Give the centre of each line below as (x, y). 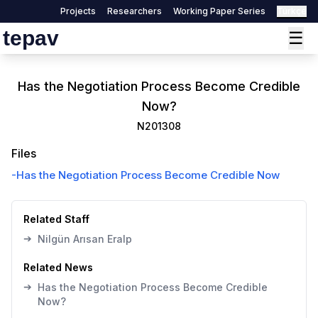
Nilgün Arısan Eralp (85, 239)
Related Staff (56, 219)
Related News (58, 267)
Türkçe (292, 11)
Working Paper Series (219, 11)
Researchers (135, 11)
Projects (78, 11)
